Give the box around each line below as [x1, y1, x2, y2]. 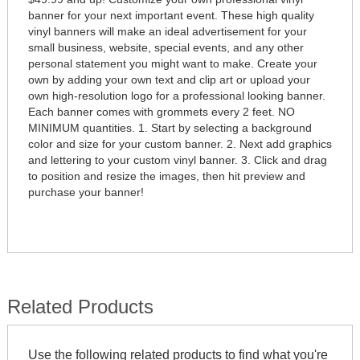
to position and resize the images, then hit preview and [28, 169, 305, 182]
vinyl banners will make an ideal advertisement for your [28, 24, 307, 38]
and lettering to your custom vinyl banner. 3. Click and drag [28, 153, 327, 166]
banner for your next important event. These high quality [28, 8, 314, 22]
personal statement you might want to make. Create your [28, 56, 317, 70]
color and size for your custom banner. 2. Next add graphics [28, 137, 332, 150]
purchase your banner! [28, 185, 144, 198]
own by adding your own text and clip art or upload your [28, 72, 310, 86]
